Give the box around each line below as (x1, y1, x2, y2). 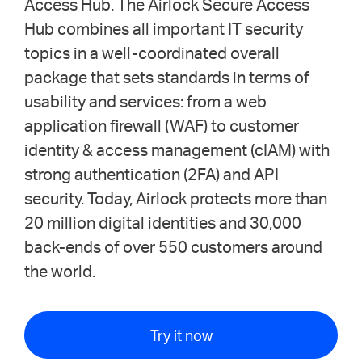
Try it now (149, 325, 213, 344)
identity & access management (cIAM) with (24, 138, 330, 160)
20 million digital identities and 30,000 (24, 211, 301, 233)
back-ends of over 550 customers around (24, 235, 322, 257)
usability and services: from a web (24, 90, 267, 112)
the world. (24, 259, 95, 281)
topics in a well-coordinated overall (24, 41, 280, 63)
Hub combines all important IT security (24, 17, 303, 39)
